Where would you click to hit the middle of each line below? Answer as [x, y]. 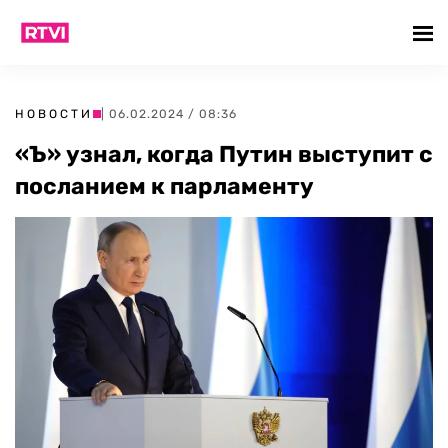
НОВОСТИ [54, 114]
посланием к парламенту [164, 186]
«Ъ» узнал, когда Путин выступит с [224, 154]
